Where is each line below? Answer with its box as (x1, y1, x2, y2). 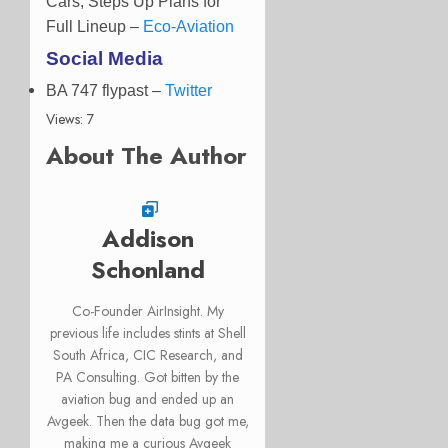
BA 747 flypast (46, 82, 148, 100)
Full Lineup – (46, 18, 143, 36)
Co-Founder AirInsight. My (71, 301, 224, 322)
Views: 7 (46, 109, 94, 130)
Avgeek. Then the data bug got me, (46, 411, 249, 432)
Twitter (161, 82, 212, 100)
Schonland (90, 252, 205, 288)
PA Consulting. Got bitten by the (56, 367, 240, 388)
